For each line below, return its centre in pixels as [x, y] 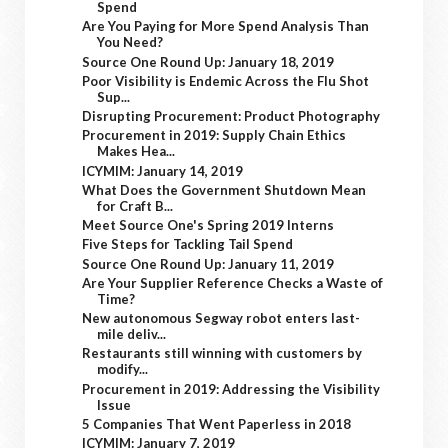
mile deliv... [132, 334]
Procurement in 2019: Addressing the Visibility [231, 388]
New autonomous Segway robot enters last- [221, 318]
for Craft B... [135, 205]
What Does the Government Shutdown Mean [224, 189]
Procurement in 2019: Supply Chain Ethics [214, 135]
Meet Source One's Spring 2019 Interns [208, 225]
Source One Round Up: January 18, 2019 [208, 61]
